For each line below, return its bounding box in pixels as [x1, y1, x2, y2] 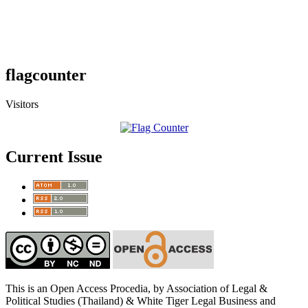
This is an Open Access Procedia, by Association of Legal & [5, 283, 267, 295]
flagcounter [5, 66, 87, 85]
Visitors [5, 98, 38, 111]
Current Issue [5, 148, 102, 166]
